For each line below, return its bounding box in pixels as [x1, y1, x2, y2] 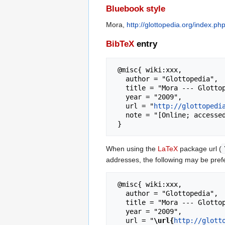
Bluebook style [106, 4, 165, 14]
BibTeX [106, 39, 134, 49]
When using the [106, 144, 158, 153]
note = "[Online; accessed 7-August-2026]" [114, 110, 126, 119]
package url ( [178, 144, 221, 153]
